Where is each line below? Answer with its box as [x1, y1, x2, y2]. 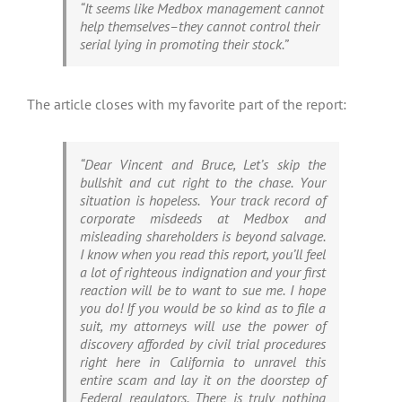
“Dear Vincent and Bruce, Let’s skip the [80, 155, 326, 174]
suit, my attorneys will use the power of [80, 317, 326, 336]
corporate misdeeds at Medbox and [80, 209, 326, 228]
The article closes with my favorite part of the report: [27, 95, 346, 114]
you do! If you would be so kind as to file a [80, 299, 326, 318]
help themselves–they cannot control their [80, 17, 319, 36]
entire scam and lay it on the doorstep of [80, 371, 326, 389]
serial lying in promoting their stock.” [80, 35, 288, 54]
